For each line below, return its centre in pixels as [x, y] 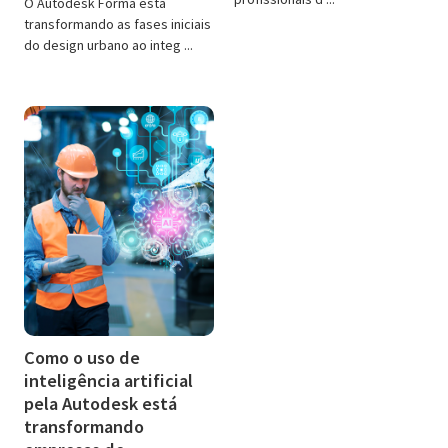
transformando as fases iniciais [117, 23]
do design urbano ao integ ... [108, 44]
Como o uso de [82, 357]
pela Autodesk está [100, 403]
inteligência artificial [108, 380]
